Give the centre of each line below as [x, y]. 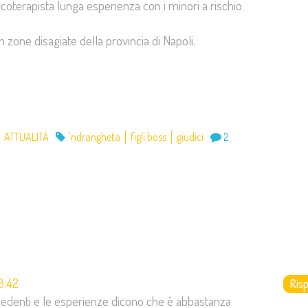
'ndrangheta [95, 137]
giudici [190, 137]
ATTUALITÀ [26, 137]
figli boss [148, 137]
